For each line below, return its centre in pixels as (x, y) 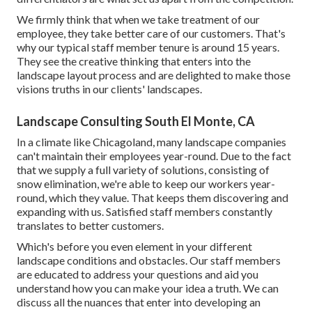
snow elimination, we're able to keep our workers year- (146, 184)
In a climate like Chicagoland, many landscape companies (151, 142)
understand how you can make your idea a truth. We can (148, 288)
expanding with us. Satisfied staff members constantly (145, 212)
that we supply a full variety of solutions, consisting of (143, 170)
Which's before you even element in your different (134, 247)
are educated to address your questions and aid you (138, 274)
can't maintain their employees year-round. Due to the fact (154, 156)
